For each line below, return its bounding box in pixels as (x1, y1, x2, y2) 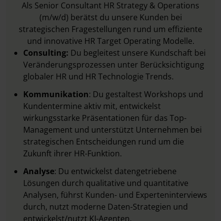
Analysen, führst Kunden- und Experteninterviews (23, 189, 207, 200)
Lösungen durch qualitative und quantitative (23, 178, 188, 188)
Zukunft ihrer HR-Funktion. (23, 148, 122, 159)
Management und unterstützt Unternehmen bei (23, 124, 202, 135)
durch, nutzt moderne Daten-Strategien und (23, 201, 188, 212)
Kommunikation (23, 89, 89, 100)
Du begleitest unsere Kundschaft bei (69, 47, 206, 58)
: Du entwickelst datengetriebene (54, 166, 177, 177)
